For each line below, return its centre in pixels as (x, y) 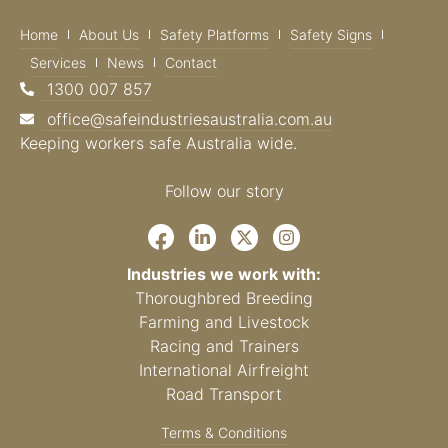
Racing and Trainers (224, 346)
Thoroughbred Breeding (224, 298)
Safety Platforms (214, 34)
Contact (191, 62)
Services (58, 62)
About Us (109, 34)
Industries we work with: (224, 274)
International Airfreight (224, 370)
